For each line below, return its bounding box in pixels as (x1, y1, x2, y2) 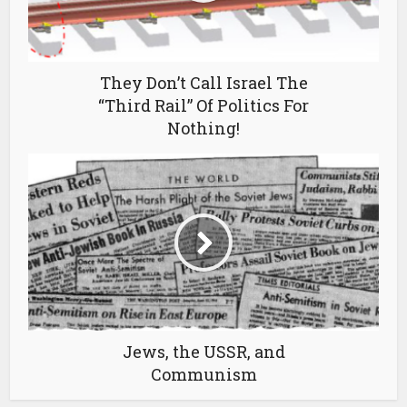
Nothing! (167, 117, 240, 140)
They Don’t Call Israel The (99, 72, 308, 94)
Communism (150, 363, 257, 386)
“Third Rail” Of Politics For (98, 94, 309, 117)
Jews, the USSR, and (122, 341, 285, 363)
